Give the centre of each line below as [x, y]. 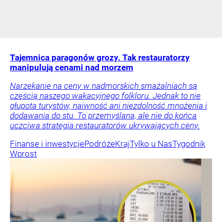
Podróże [100, 143]
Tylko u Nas [151, 143]
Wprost [23, 153]
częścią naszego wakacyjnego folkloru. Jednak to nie [105, 95]
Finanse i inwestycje [47, 143]
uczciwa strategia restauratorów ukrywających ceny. [105, 125]
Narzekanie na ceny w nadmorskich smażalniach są [104, 85]
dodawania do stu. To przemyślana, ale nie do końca [103, 115]
